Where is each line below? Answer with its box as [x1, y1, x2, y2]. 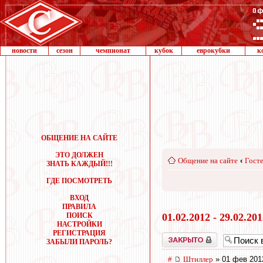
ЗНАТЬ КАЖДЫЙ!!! [46, 160, 113, 168]
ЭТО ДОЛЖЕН [55, 151, 103, 159]
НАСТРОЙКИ [56, 220, 102, 228]
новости [12, 46, 37, 55]
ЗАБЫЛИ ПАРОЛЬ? [46, 238, 112, 246]
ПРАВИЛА [62, 203, 96, 211]
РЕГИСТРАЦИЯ [53, 229, 106, 237]
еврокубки [197, 46, 230, 55]
